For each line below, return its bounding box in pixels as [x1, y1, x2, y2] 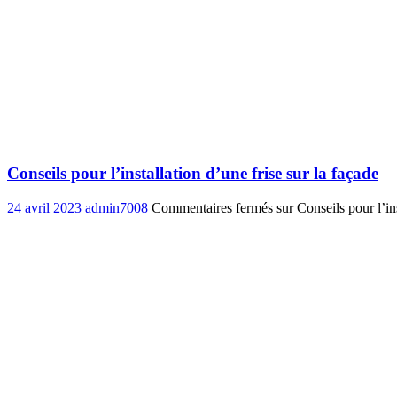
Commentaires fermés [152, 199, 273, 215]
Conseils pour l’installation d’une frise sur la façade [7, 164, 378, 183]
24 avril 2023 [7, 199, 82, 215]
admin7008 [85, 199, 148, 215]
